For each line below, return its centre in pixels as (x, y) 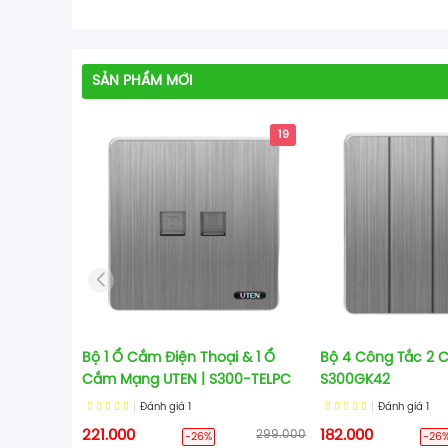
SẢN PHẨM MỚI (142, 81)
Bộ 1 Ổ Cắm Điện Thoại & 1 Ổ (178, 359)
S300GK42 (355, 381)
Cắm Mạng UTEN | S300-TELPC (186, 381)
